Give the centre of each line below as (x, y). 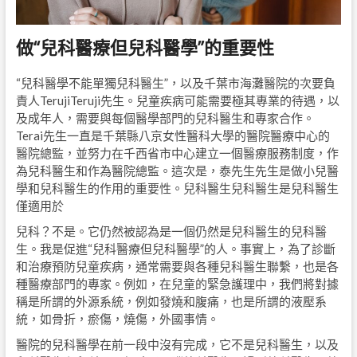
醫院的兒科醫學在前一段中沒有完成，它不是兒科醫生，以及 (177, 345)
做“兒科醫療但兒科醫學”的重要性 (145, 47)
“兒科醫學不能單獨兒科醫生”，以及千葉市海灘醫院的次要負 (175, 83)
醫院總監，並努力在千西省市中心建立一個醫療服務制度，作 (177, 153)
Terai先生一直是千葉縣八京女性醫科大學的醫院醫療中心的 (173, 136)
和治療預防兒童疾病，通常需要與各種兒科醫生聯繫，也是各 (177, 267)
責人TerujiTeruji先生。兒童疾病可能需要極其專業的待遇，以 (177, 101)
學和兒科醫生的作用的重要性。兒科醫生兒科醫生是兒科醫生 (177, 188)
